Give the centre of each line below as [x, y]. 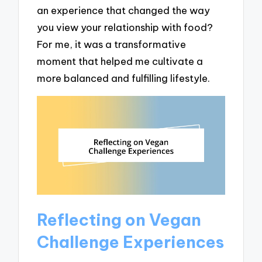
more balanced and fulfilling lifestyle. [124, 78]
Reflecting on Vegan [119, 220]
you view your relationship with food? [125, 27]
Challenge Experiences [131, 242]
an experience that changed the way [124, 11]
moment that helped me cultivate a [120, 61]
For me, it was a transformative [112, 44]
